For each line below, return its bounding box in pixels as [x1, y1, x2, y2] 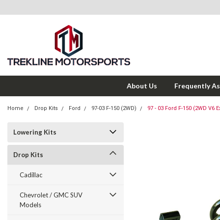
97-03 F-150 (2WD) [91, 105, 137, 111]
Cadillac [20, 171, 42, 179]
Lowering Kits [13, 128, 56, 136]
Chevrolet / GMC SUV [20, 191, 82, 199]
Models [20, 201, 41, 209]
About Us [127, 82, 158, 90]
